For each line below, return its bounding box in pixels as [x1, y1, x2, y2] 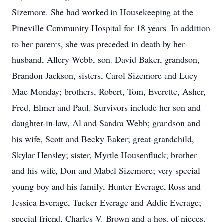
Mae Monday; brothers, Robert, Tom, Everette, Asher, [12, 85, 206, 97]
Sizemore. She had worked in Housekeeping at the [12, 6, 193, 18]
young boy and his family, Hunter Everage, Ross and [12, 180, 201, 192]
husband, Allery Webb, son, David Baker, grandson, [12, 54, 200, 65]
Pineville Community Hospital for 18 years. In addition [12, 22, 210, 34]
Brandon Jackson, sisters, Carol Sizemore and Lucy [12, 69, 198, 81]
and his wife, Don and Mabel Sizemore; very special [12, 165, 200, 176]
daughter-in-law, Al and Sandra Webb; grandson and [12, 117, 200, 129]
